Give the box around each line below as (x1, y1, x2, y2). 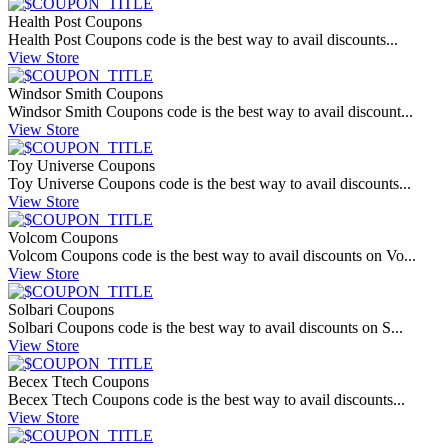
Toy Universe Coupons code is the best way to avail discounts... (8, 175, 411, 193)
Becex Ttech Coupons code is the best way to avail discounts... (8, 391, 405, 409)
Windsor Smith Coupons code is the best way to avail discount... (8, 103, 413, 121)
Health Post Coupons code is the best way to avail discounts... (8, 31, 398, 49)
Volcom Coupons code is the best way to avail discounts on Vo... (8, 247, 416, 265)
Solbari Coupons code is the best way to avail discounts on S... (8, 319, 403, 337)
